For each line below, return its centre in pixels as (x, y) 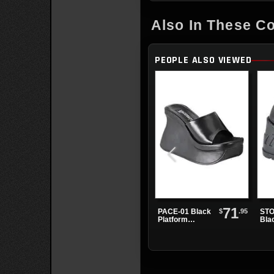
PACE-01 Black (184, 211)
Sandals (172, 227)
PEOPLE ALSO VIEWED (203, 60)
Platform (173, 219)
